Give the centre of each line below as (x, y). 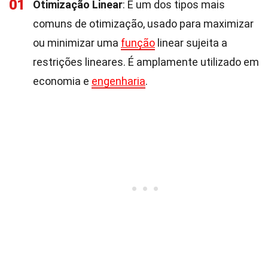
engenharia (118, 81)
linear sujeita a (191, 43)
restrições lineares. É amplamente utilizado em (146, 62)
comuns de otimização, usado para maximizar (143, 24)
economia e (62, 81)
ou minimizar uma (77, 43)
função (138, 43)
